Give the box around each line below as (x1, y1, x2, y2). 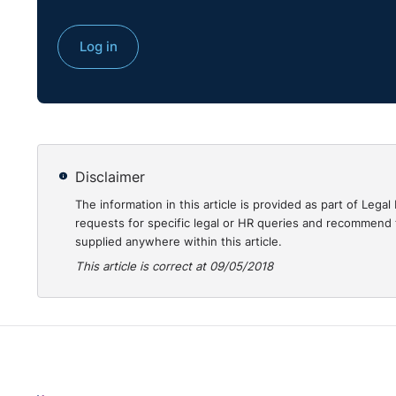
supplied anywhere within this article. (75, 233, 283, 248)
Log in (79, 38, 118, 55)
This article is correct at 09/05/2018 (75, 259, 274, 274)
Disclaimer (75, 168, 146, 186)
